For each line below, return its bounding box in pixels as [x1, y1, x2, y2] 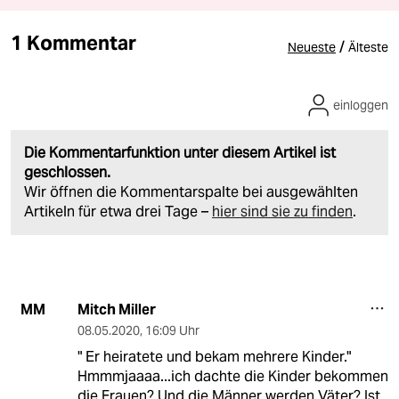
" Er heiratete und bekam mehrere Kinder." [77, 346, 351, 366]
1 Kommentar [11, 29, 136, 55]
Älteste [348, 38, 388, 55]
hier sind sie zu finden [212, 201, 353, 221]
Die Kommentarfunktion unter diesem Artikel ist [24, 142, 336, 162]
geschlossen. [24, 162, 110, 182]
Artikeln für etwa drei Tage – [24, 201, 212, 221]
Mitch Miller [77, 299, 156, 319]
